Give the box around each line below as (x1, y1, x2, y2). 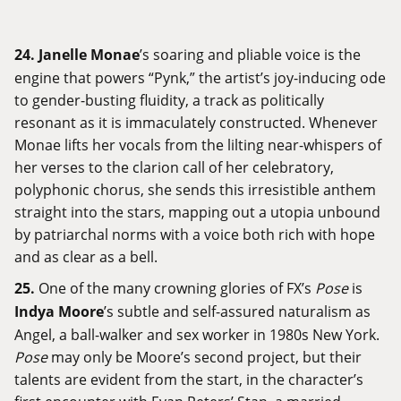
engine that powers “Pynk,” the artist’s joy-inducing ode (14, 68, 386, 88)
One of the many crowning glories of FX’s (38, 278, 315, 298)
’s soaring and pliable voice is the (140, 45, 361, 64)
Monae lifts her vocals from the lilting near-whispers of (14, 135, 381, 155)
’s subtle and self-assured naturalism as (104, 302, 371, 321)
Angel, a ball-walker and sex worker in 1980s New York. (14, 325, 380, 345)
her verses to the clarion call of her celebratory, (14, 158, 334, 177)
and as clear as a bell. (14, 247, 158, 267)
